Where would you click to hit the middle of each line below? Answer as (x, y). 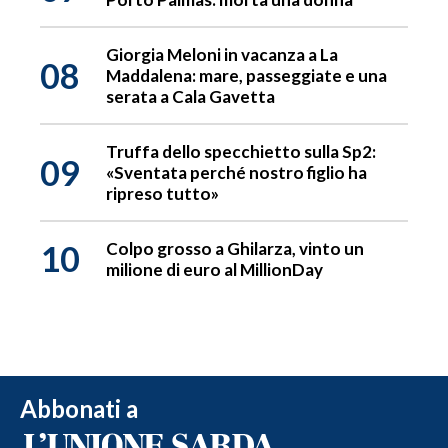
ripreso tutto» (162, 194)
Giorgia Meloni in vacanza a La (222, 55)
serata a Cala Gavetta (190, 97)
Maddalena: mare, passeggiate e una (246, 76)
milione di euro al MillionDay (214, 270)
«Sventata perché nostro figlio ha (236, 173)
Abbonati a (79, 409)
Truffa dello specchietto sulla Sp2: (241, 152)
